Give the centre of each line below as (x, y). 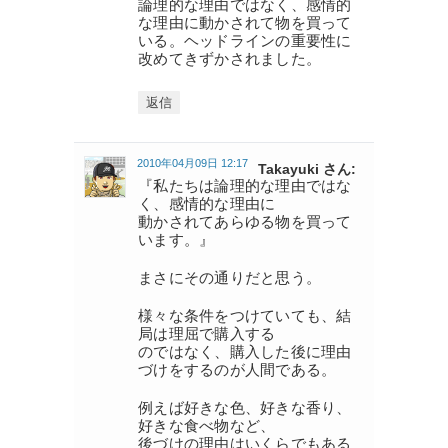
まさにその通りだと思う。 (229, 277)
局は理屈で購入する (207, 333)
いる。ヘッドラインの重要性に (245, 40)
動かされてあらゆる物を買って (245, 221)
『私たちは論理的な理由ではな (245, 185)
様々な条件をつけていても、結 (245, 315)
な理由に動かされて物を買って (245, 22)
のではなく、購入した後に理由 (245, 351)
